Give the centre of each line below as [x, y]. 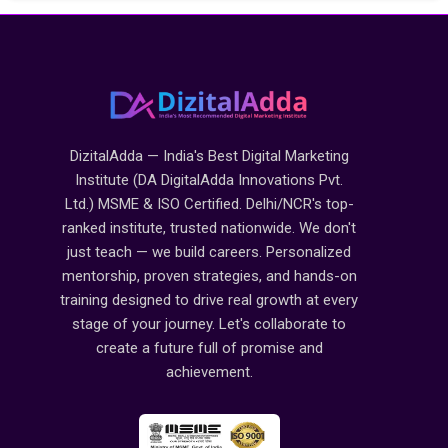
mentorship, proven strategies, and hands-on [209, 276]
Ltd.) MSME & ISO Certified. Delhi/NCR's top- [209, 204]
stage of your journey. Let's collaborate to [209, 324]
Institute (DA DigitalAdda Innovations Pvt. [209, 180]
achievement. [209, 372]
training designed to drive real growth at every [209, 300]
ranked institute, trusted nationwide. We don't [209, 228]
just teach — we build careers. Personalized [209, 252]
